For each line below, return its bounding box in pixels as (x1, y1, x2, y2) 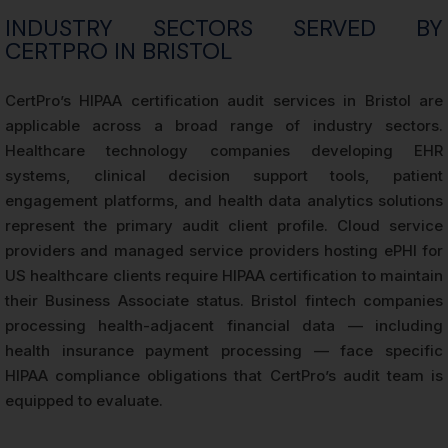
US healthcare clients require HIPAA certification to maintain (5, 265, 443, 285)
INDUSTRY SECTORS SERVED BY (5, 12, 443, 43)
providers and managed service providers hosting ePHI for (5, 240, 443, 260)
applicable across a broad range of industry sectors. (5, 115, 443, 135)
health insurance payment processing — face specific (5, 340, 443, 360)
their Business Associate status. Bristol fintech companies (5, 290, 443, 310)
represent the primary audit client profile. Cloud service (5, 215, 443, 235)
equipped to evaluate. (5, 390, 163, 410)
